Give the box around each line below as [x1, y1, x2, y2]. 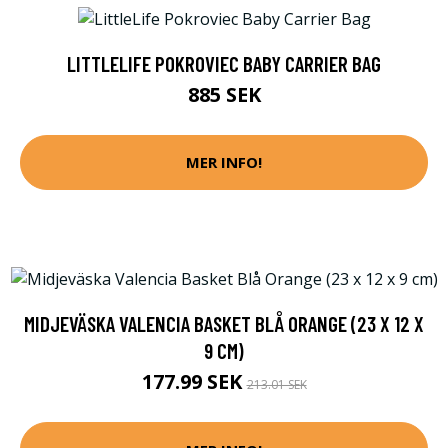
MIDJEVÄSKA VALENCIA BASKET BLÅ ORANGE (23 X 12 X [24, 311, 424, 337]
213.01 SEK [246, 376, 307, 394]
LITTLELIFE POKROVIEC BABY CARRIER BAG [67, 50, 381, 76]
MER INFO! [186, 152, 262, 173]
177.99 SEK [141, 368, 247, 396]
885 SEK [187, 80, 261, 108]
